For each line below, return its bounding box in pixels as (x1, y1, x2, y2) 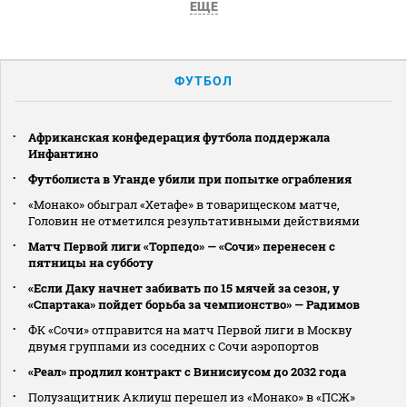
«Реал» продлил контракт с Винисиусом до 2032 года (28, 362, 346, 380)
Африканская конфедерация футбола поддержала (28, 128, 330, 145)
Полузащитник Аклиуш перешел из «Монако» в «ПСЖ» (28, 388, 355, 405)
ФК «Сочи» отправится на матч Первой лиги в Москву (28, 321, 352, 338)
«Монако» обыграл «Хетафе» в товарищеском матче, (28, 195, 340, 213)
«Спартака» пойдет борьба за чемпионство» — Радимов (28, 295, 360, 313)
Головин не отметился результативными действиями (28, 212, 360, 229)
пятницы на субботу (28, 253, 154, 271)
